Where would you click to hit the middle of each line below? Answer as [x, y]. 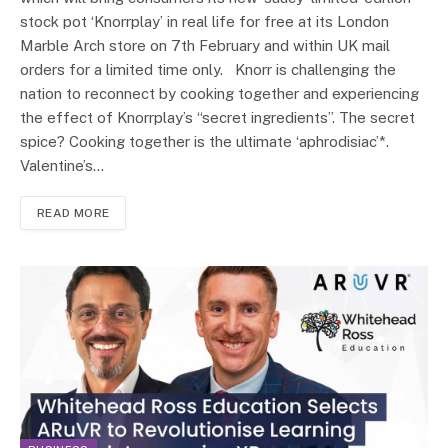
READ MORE [73, 213]
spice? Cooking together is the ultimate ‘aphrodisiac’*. [212, 142]
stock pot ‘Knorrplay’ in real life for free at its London [204, 22]
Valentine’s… [62, 166]
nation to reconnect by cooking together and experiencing [219, 94]
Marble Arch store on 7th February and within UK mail [205, 46]
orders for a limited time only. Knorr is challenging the [208, 70]
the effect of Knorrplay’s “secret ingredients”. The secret [217, 118]
